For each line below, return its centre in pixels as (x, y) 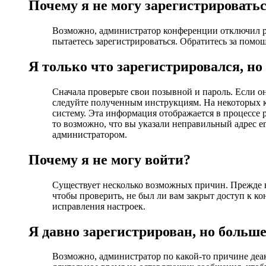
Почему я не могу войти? (110, 159)
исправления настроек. (99, 206)
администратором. (90, 134)
